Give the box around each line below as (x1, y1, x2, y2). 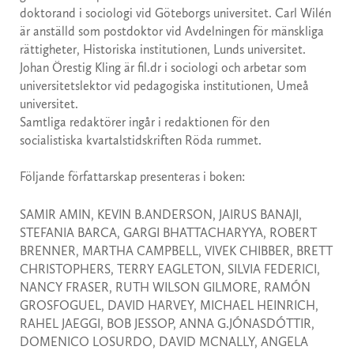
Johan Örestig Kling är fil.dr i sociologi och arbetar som (20, 60, 307, 76)
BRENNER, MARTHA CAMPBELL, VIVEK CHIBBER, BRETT (20, 243, 333, 259)
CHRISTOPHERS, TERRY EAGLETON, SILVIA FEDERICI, (20, 262, 320, 277)
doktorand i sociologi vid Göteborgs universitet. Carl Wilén (20, 6, 331, 21)
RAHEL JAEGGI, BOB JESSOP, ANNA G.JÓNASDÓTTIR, (20, 316, 314, 332)
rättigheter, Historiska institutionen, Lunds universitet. (20, 42, 306, 58)
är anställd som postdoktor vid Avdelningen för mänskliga (20, 24, 324, 40)
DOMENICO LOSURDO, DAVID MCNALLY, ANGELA (20, 334, 308, 350)
